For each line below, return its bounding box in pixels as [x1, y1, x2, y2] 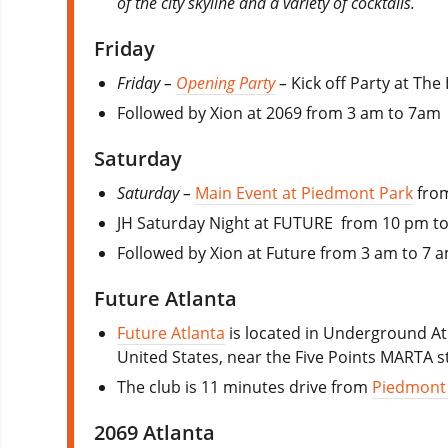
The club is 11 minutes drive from [117, 375, 373, 398]
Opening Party [176, 71, 276, 94]
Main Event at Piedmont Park [195, 181, 414, 204]
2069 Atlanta [94, 418, 215, 446]
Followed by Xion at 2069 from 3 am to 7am [117, 101, 442, 124]
